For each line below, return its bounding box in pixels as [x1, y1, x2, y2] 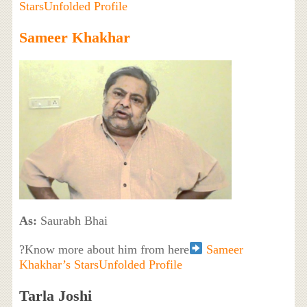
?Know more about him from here [19, 242, 189, 256]
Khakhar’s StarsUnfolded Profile [19, 257, 182, 271]
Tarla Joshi [19, 286, 92, 304]
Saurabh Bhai [36, 213, 108, 228]
